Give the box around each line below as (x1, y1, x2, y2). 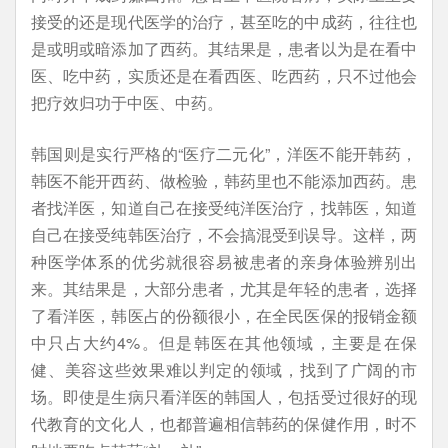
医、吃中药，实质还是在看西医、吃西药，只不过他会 (31, 64, 417, 87)
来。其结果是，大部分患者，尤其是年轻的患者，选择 (31, 277, 417, 300)
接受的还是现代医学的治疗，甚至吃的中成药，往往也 (31, 10, 417, 33)
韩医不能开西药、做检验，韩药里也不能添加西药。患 (31, 169, 417, 192)
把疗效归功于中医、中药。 (31, 91, 223, 114)
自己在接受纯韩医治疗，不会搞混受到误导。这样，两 (31, 223, 417, 246)
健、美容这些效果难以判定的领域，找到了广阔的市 (31, 358, 417, 381)
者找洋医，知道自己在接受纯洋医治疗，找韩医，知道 (31, 196, 417, 219)
